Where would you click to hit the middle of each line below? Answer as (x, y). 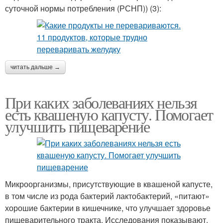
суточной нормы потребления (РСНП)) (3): (83, 8)
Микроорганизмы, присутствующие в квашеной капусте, (109, 184)
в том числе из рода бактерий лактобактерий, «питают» (107, 196)
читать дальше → (35, 67)
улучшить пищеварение (77, 126)
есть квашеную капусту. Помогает (109, 114)
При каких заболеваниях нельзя (101, 103)
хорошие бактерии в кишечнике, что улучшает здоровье (108, 208)
